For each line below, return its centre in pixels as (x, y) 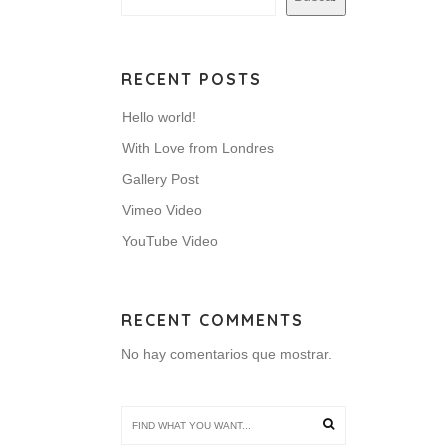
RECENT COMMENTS (212, 320)
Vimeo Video (162, 210)
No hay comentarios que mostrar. (226, 354)
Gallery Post (160, 179)
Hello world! (159, 117)
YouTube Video (170, 241)
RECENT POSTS (191, 79)
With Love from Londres (198, 148)
